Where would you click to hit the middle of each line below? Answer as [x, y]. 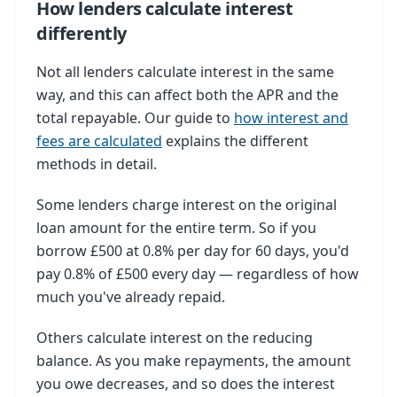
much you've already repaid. [131, 297]
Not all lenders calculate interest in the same [185, 72]
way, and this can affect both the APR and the [187, 95]
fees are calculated [99, 141]
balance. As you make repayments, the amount [194, 361]
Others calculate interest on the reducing [175, 338]
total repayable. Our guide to [135, 118]
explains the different [235, 141]
